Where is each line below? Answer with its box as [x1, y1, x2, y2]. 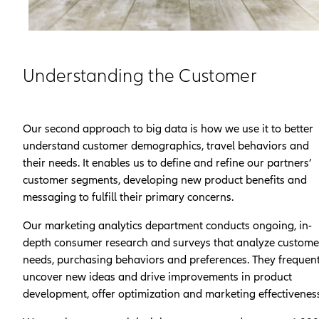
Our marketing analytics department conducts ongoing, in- [23, 218, 312, 233]
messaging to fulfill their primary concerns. [23, 189, 234, 204]
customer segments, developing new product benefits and [23, 172, 307, 187]
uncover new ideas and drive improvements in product [23, 269, 292, 284]
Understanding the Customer [23, 64, 257, 88]
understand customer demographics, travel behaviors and [23, 138, 309, 153]
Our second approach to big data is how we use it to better [23, 121, 313, 136]
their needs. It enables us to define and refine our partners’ [23, 155, 311, 170]
